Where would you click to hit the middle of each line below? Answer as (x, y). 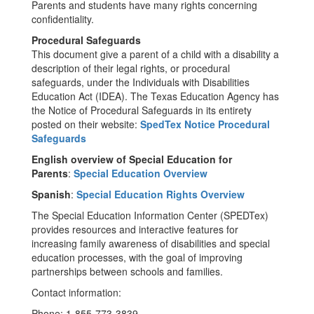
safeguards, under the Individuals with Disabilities (141, 82)
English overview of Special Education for (132, 159)
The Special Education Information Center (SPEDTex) (150, 215)
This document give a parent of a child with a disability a (155, 54)
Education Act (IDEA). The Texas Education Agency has (155, 96)
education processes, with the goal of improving (137, 257)
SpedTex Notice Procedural (205, 124)
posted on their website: (86, 124)
